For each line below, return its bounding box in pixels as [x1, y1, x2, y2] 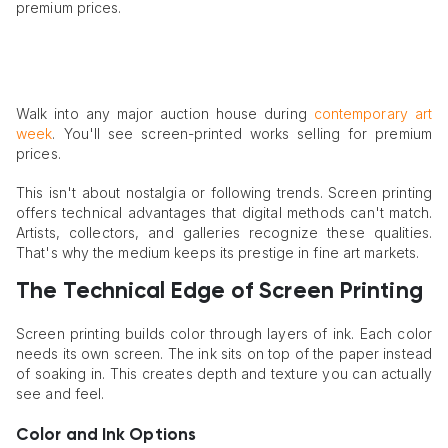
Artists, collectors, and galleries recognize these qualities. [16, 223, 432, 241]
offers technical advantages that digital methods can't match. [16, 203, 432, 221]
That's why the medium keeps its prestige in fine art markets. [16, 243, 420, 261]
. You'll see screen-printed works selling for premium [52, 125, 432, 143]
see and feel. [16, 385, 105, 403]
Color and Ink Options [16, 427, 197, 445]
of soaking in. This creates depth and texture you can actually [16, 365, 432, 383]
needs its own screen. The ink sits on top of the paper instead [16, 345, 432, 363]
